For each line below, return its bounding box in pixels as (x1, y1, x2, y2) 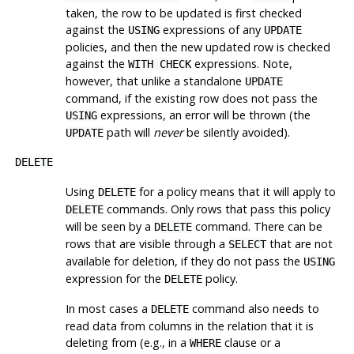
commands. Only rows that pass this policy (103, 201, 330, 217)
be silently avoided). (183, 124, 290, 140)
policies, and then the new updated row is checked (65, 39, 330, 55)
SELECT (228, 237, 266, 250)
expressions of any (159, 21, 264, 37)
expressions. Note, (190, 55, 292, 71)
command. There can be (191, 218, 322, 234)
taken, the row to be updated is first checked (65, 5, 302, 21)
